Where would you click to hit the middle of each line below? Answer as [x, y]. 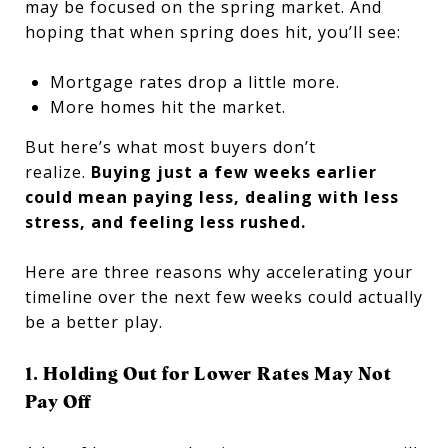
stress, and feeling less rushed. [165, 222]
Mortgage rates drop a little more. [194, 82]
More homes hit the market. [167, 107]
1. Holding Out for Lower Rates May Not [208, 373]
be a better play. [94, 322]
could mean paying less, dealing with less [212, 197]
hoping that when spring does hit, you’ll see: [213, 32]
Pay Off [61, 401]
